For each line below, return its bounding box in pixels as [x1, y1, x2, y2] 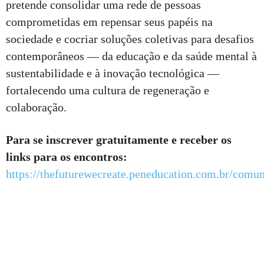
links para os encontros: [6, 150, 127, 164]
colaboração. [6, 101, 67, 114]
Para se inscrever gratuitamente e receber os [6, 133, 232, 147]
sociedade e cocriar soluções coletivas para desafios [6, 32, 254, 46]
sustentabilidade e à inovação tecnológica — [6, 67, 219, 80]
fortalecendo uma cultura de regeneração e [6, 84, 209, 97]
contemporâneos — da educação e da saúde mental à [6, 49, 257, 63]
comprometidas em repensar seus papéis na [6, 15, 213, 29]
